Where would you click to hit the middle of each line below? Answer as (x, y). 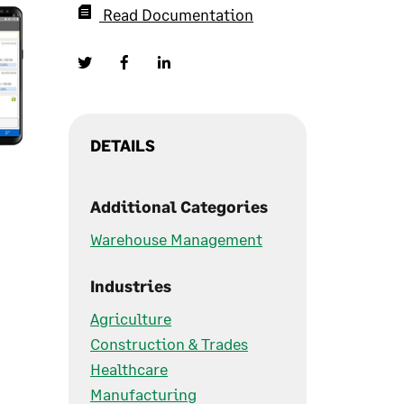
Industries (131, 286)
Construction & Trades (169, 344)
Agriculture (131, 318)
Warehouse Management (176, 239)
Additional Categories (179, 207)
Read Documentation (178, 14)
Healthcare (129, 369)
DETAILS (123, 145)
